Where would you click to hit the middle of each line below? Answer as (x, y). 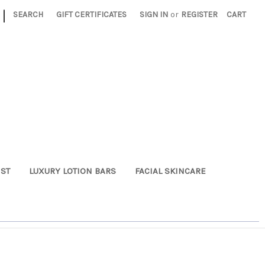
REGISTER (200, 14)
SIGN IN (154, 14)
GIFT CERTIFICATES (92, 14)
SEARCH (28, 14)
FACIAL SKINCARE (170, 171)
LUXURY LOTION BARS (72, 171)
